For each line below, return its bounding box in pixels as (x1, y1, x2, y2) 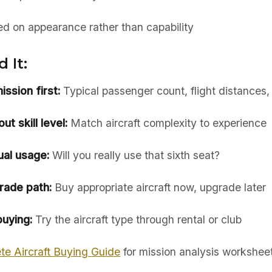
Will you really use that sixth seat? (49, 149, 220, 161)
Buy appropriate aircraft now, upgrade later (51, 181, 266, 194)
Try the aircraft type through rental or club (32, 213, 242, 226)
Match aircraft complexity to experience (67, 117, 267, 129)
